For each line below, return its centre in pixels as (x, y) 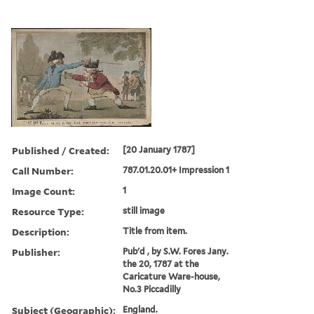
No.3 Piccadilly (152, 289)
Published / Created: (61, 150)
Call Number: (43, 170)
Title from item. (155, 231)
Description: (41, 231)
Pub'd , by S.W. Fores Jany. (176, 251)
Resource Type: (48, 211)
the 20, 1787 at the (161, 264)
